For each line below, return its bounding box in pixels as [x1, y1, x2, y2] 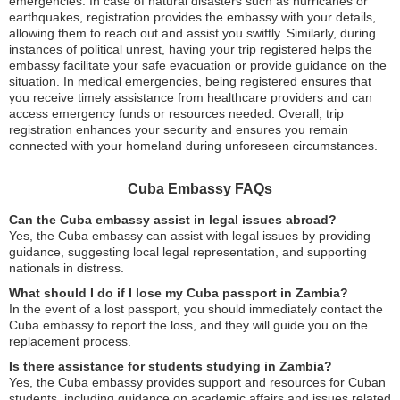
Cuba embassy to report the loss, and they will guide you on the [9, 318, 368, 332]
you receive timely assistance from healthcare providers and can [9, 90, 372, 104]
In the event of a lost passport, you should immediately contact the [9, 302, 383, 316]
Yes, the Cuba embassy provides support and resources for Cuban [9, 375, 386, 389]
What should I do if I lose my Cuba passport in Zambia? [9, 286, 348, 300]
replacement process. [9, 334, 131, 348]
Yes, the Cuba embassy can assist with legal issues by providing [9, 229, 371, 243]
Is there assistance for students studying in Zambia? [9, 359, 332, 373]
